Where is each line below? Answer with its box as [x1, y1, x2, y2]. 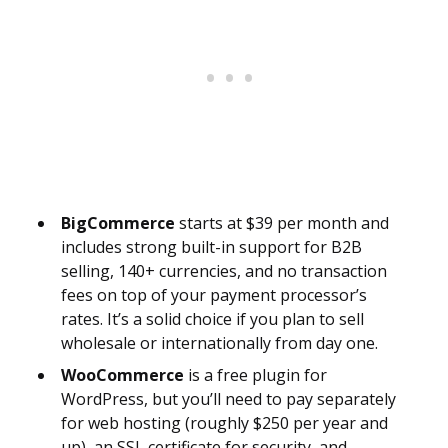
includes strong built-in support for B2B [61, 236, 362, 259]
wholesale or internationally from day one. [61, 332, 378, 355]
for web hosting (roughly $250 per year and [61, 412, 388, 435]
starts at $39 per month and [175, 212, 389, 235]
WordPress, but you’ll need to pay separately [61, 388, 396, 411]
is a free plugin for [184, 364, 327, 387]
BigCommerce [61, 212, 175, 235]
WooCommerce [61, 364, 184, 387]
